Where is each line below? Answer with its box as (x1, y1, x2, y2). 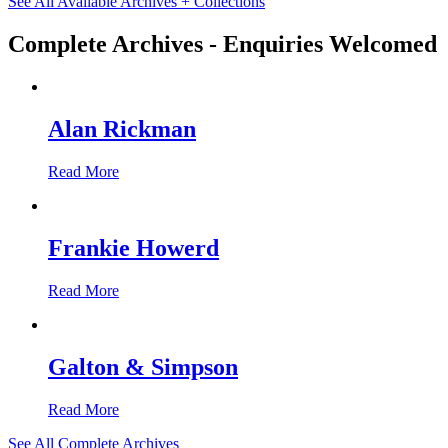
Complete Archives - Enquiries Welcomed (8, 31, 437, 58)
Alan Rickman (48, 115, 196, 142)
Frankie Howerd (48, 234, 219, 261)
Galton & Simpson (48, 353, 238, 380)
